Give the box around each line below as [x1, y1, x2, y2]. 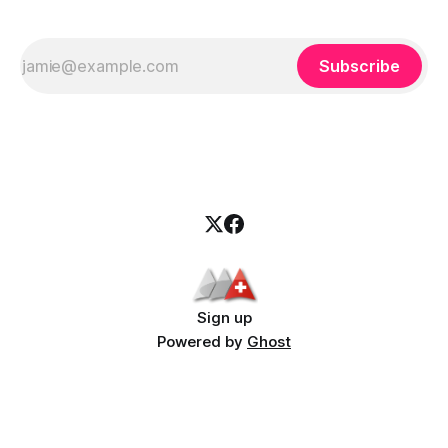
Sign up [196, 308, 252, 327]
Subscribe [319, 56, 400, 77]
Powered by [157, 332, 247, 351]
